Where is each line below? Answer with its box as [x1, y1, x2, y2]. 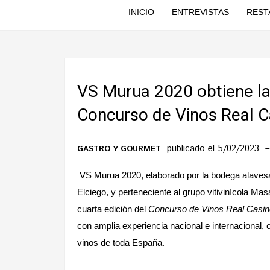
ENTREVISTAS [171, 7, 229, 17]
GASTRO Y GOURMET [77, 143, 161, 155]
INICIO [128, 7, 154, 17]
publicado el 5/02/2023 [167, 142, 262, 155]
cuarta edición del [77, 204, 148, 214]
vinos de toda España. [77, 237, 165, 248]
